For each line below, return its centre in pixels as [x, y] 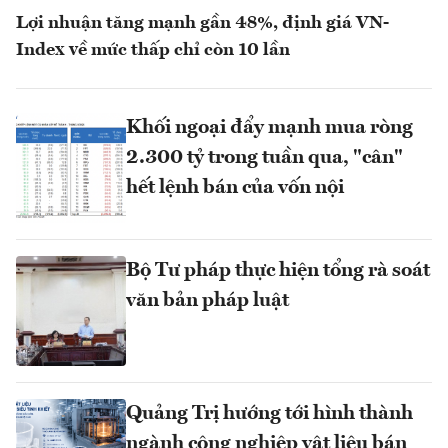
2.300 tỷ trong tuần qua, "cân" [264, 157]
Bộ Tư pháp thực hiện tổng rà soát [278, 270]
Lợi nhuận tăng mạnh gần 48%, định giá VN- [202, 22]
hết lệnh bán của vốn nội [235, 187]
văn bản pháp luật [207, 300]
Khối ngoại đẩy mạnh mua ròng [269, 127]
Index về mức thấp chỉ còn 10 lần [153, 49]
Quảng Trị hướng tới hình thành [269, 413]
